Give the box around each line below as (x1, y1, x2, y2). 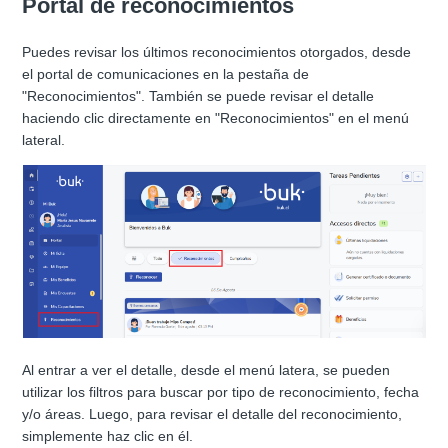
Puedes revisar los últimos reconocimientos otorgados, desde (22, 44, 412, 61)
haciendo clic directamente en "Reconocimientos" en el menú (22, 110, 410, 127)
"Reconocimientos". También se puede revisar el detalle (22, 88, 375, 105)
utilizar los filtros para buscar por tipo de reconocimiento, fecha (22, 384, 420, 401)
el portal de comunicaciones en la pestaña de (22, 66, 310, 83)
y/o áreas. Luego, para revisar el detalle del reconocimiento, (22, 406, 403, 423)
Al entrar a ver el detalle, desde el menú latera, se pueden (22, 362, 391, 379)
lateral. (22, 132, 66, 149)
